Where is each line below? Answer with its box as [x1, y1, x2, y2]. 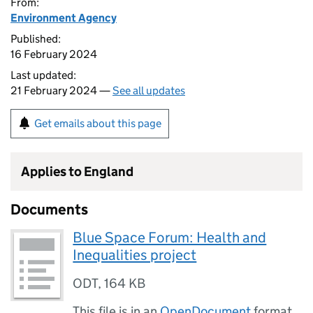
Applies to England [21, 163, 133, 180]
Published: [10, 32, 61, 45]
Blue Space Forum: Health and [73, 228, 267, 247]
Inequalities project [73, 246, 197, 264]
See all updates [112, 84, 185, 97]
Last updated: [10, 68, 76, 82]
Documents [10, 201, 88, 219]
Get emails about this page [34, 117, 161, 130]
